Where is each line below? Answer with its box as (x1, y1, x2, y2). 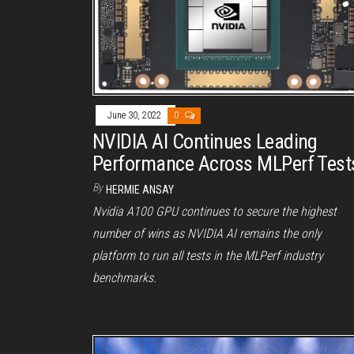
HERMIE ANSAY (106, 183, 174, 196)
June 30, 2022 (107, 109, 164, 121)
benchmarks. (92, 269, 156, 285)
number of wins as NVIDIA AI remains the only (92, 225, 322, 241)
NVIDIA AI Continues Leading (92, 129, 318, 153)
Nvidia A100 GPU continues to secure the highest (92, 203, 337, 219)
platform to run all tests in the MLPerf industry (92, 247, 323, 263)
